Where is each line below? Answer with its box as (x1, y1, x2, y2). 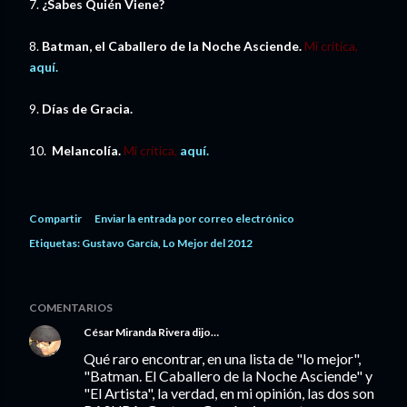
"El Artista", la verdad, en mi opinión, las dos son (84, 384, 374, 402)
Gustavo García (82, 236, 158, 251)
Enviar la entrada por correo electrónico (94, 212, 294, 226)
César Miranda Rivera (84, 325, 190, 340)
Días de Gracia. (42, 101, 133, 117)
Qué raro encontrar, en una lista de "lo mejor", (84, 350, 361, 368)
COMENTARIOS (29, 301, 113, 315)
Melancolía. (52, 143, 121, 159)
